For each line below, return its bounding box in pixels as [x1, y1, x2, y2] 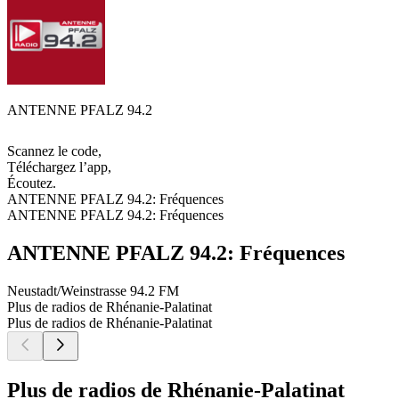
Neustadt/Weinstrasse [7, 282, 126, 298]
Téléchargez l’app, [7, 159, 111, 175]
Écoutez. [7, 175, 56, 191]
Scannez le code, [7, 143, 102, 159]
